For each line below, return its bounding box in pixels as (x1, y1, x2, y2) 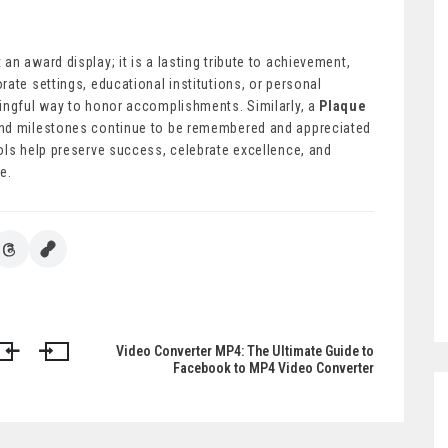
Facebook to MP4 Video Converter (173, 360, 374, 377)
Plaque (319, 98, 367, 115)
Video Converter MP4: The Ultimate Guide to (116, 343, 374, 360)
